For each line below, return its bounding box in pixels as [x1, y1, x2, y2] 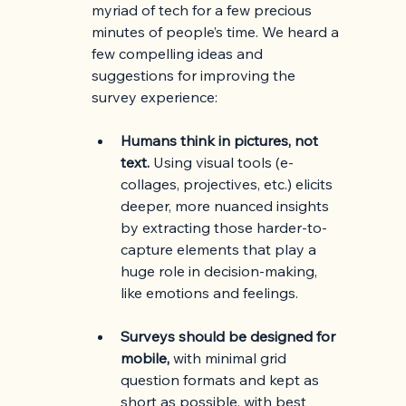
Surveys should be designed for [121, 327, 340, 346]
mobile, [121, 349, 170, 368]
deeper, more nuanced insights [121, 197, 333, 216]
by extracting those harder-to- [121, 218, 328, 237]
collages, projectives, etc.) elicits [121, 175, 337, 194]
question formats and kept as [121, 371, 324, 390]
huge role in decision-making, [121, 262, 322, 281]
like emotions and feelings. [121, 284, 299, 303]
